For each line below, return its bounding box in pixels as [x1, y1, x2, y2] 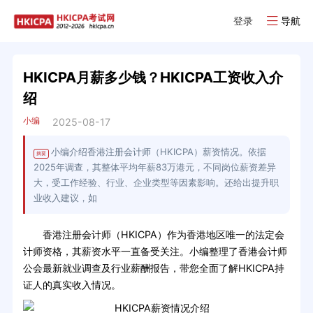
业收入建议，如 [33, 192, 97, 204]
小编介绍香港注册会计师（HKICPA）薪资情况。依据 [50, 146, 266, 158]
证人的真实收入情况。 [22, 279, 121, 291]
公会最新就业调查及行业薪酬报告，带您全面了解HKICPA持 [22, 262, 284, 275]
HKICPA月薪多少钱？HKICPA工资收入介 [22, 68, 283, 86]
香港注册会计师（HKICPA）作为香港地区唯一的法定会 [22, 228, 284, 241]
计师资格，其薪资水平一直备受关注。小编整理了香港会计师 [22, 245, 287, 258]
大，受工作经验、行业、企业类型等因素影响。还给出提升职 [33, 177, 279, 189]
